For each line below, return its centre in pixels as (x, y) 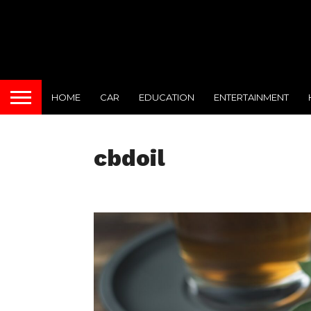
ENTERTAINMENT (251, 97)
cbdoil (129, 158)
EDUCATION (167, 97)
